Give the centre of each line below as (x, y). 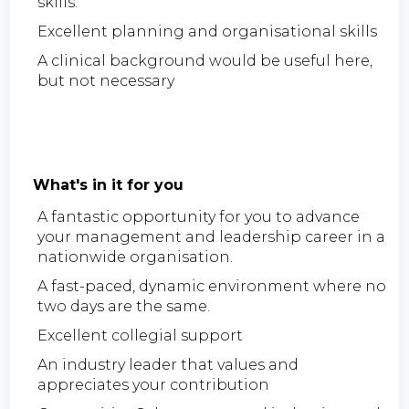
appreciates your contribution (154, 384)
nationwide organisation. (136, 257)
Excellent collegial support (141, 335)
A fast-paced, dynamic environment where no (212, 286)
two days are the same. (124, 306)
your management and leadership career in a (212, 236)
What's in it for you (109, 184)
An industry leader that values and (168, 364)
